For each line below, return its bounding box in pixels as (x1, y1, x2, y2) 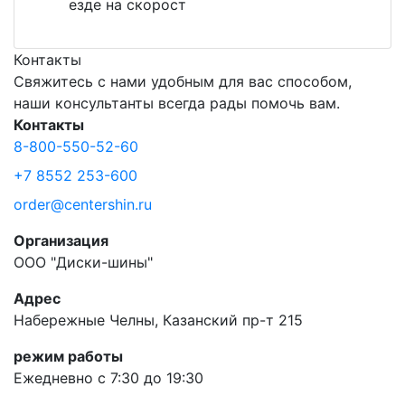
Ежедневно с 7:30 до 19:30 (14, 369, 203, 388)
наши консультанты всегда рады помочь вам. (14, 94, 340, 113)
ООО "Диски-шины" (14, 253, 153, 272)
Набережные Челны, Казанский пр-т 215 (14, 311, 303, 330)
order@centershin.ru (14, 195, 152, 214)
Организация (14, 231, 108, 250)
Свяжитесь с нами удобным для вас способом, (14, 72, 352, 91)
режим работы (14, 347, 123, 366)
